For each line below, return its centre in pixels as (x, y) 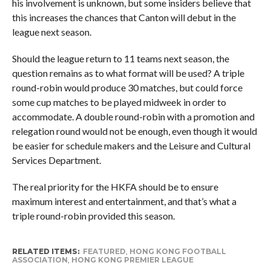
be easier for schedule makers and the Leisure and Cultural (131, 145)
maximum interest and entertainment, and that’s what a (124, 201)
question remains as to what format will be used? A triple (128, 73)
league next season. (51, 31)
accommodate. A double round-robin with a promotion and (133, 116)
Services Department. (56, 160)
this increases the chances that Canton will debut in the (124, 17)
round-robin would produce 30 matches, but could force (127, 87)
